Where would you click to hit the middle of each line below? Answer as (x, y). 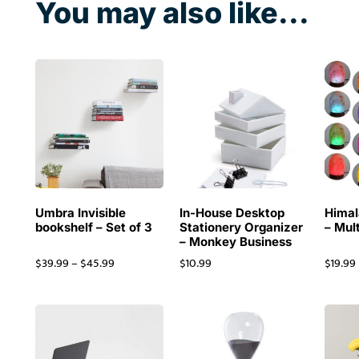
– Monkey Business (236, 241)
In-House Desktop (232, 212)
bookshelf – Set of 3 (93, 227)
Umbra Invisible (80, 212)
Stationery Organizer (242, 227)
